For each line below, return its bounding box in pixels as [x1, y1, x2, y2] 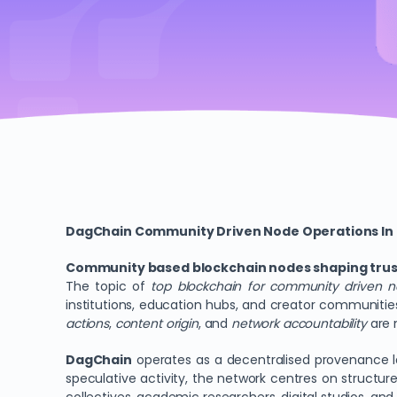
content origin [114, 315, 198, 332]
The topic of [66, 277, 152, 295]
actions [66, 315, 110, 332]
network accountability [230, 315, 367, 332]
